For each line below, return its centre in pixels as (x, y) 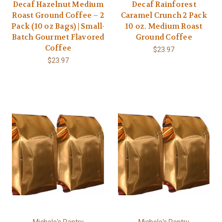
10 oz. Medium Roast (164, 27)
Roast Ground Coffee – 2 (58, 16)
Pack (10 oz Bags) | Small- (58, 27)
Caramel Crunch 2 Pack (164, 16)
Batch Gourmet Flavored (58, 37)
